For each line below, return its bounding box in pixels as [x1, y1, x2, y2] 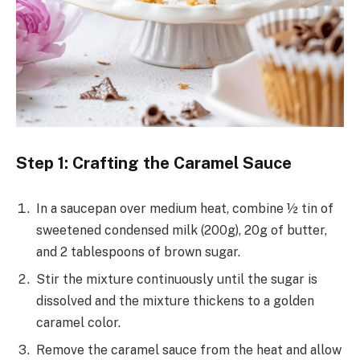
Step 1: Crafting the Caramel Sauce [16, 153, 292, 173]
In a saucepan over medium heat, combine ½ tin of [36, 201, 333, 217]
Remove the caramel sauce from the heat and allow [36, 342, 342, 358]
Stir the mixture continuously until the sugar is [36, 272, 317, 288]
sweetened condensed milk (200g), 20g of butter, [36, 223, 327, 239]
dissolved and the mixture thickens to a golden [36, 293, 314, 309]
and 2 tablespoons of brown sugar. [36, 244, 240, 260]
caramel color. [36, 315, 121, 331]
